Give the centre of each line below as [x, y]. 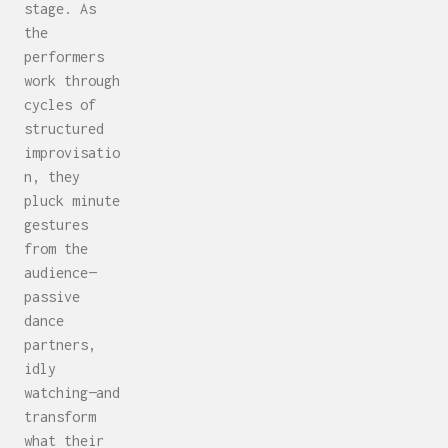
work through [72, 80]
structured [64, 128]
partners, [60, 344]
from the [56, 248]
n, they [52, 176]
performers [64, 56]
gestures [56, 224]
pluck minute [72, 200]
